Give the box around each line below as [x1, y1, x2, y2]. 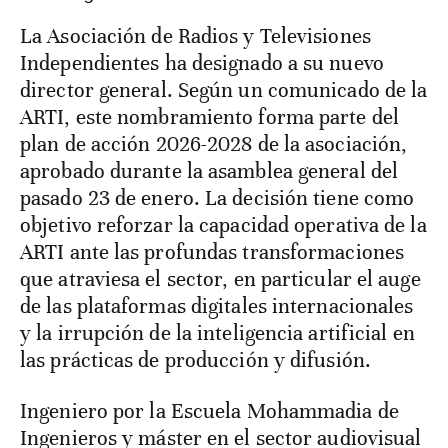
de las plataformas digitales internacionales [20, 293, 414, 320]
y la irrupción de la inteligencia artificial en [20, 320, 415, 347]
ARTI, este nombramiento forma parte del [20, 104, 399, 131]
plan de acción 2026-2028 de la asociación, [20, 131, 408, 158]
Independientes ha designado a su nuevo [20, 50, 384, 77]
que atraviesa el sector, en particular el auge [20, 266, 421, 293]
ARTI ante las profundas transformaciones [20, 239, 405, 266]
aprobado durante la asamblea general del [20, 158, 399, 185]
